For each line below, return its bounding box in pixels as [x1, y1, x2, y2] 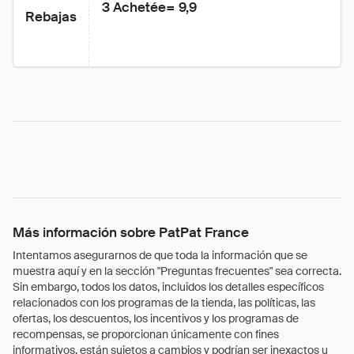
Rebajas [25, 8, 77, 25]
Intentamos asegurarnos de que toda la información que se [13, 248, 307, 262]
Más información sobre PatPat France [13, 224, 249, 241]
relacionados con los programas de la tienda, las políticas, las [13, 296, 315, 310]
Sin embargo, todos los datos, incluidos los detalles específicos [13, 280, 324, 294]
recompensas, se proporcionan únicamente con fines [13, 327, 279, 341]
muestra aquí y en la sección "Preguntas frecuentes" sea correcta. [13, 264, 341, 278]
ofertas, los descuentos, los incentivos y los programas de [13, 311, 299, 326]
